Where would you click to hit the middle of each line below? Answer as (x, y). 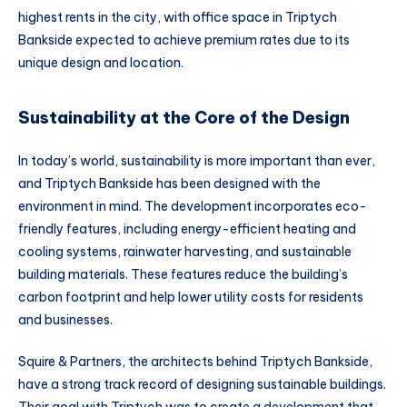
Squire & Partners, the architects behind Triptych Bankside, (195, 362)
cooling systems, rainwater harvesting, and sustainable (185, 252)
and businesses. (65, 320)
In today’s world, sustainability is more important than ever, (197, 161)
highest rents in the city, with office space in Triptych (178, 18)
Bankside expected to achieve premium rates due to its (184, 40)
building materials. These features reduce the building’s (183, 275)
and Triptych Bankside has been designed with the (169, 184)
